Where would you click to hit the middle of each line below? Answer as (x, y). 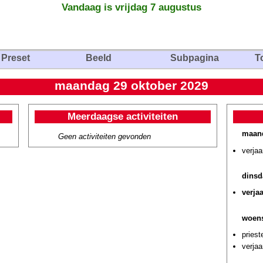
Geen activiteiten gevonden (104, 136)
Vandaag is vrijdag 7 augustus (131, 7)
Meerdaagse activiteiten (123, 116)
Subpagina (195, 58)
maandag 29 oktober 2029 (131, 86)
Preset (16, 58)
